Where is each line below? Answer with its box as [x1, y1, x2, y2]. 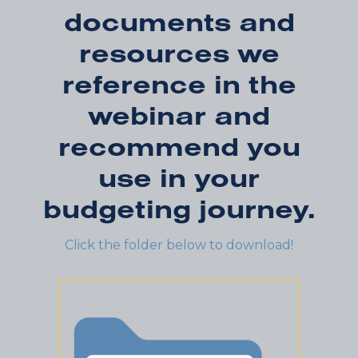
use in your [98, 161, 260, 194]
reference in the [62, 67, 296, 101]
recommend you [58, 129, 300, 163]
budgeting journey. [42, 192, 316, 225]
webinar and [88, 98, 270, 132]
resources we [78, 36, 280, 70]
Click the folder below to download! [65, 237, 293, 253]
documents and [63, 5, 295, 38]
